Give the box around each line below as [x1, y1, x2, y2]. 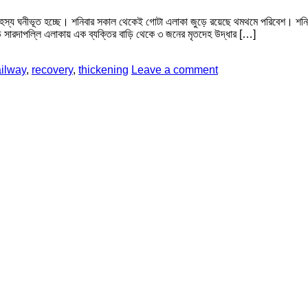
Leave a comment [131, 63, 218, 76]
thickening [78, 63, 129, 76]
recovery [32, 63, 73, 76]
